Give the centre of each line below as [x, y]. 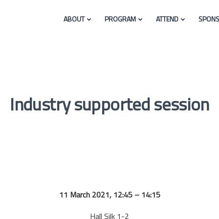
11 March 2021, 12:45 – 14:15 [109, 195]
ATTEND [167, 19]
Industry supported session [109, 104]
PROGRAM [120, 19]
